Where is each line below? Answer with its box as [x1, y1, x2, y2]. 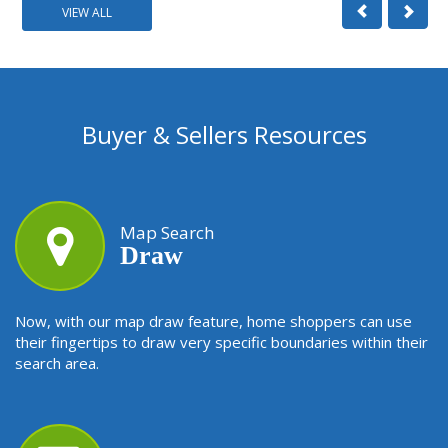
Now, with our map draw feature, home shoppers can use [15, 311, 412, 332]
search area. [15, 353, 99, 374]
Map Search [120, 221, 214, 245]
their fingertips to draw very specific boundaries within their [15, 332, 428, 353]
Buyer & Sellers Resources [81, 118, 367, 152]
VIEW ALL [62, 4, 112, 22]
